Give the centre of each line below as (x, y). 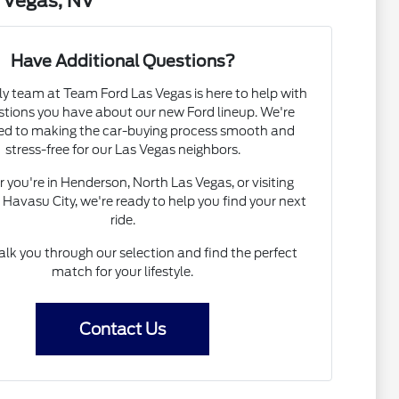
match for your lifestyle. (123, 272)
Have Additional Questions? (122, 61)
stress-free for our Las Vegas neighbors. (122, 150)
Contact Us (123, 330)
